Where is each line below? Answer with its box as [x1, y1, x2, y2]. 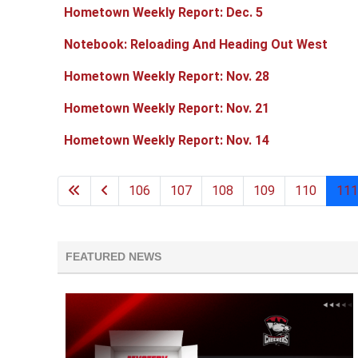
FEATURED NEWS [66, 251, 161, 264]
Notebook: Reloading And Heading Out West [64, 37, 328, 53]
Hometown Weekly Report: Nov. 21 [64, 101, 269, 117]
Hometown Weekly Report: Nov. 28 [64, 69, 269, 85]
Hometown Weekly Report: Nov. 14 [64, 133, 269, 149]
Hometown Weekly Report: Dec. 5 [64, 5, 263, 21]
